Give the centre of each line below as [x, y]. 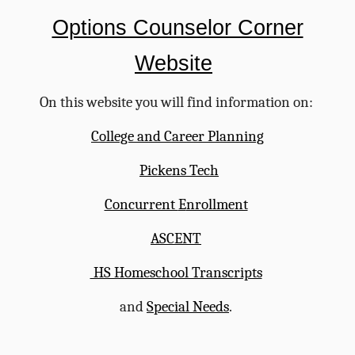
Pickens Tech [179, 170]
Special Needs [188, 307]
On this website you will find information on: [176, 102]
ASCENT [176, 239]
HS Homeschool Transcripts [176, 273]
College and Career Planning [177, 136]
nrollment [217, 204]
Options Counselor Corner [177, 28]
